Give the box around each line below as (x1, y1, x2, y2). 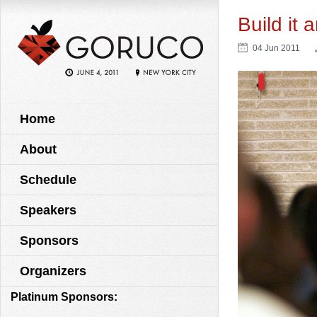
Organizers (20, 264, 86, 278)
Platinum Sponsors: (11, 291, 117, 303)
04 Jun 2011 (253, 43, 300, 53)
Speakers (20, 203, 76, 217)
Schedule (20, 173, 76, 187)
